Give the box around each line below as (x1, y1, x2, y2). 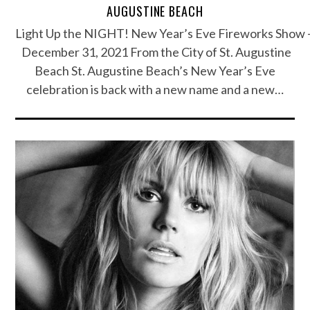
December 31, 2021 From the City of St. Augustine (19, 44, 291, 60)
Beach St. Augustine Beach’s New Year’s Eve (35, 62, 275, 78)
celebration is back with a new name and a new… (26, 81, 284, 97)
